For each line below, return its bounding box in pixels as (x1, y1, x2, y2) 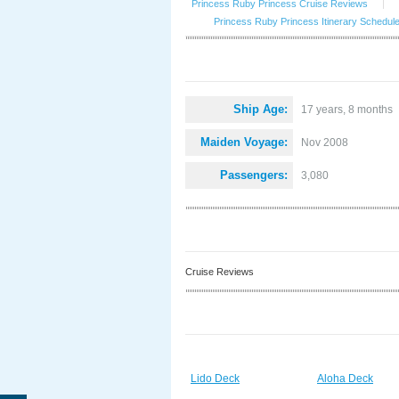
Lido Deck (191, 372, 240, 385)
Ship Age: (233, 102, 288, 116)
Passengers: (220, 168, 288, 182)
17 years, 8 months (301, 103, 393, 116)
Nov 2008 (301, 136, 348, 149)
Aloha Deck (317, 372, 373, 385)
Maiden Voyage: (200, 135, 288, 149)
